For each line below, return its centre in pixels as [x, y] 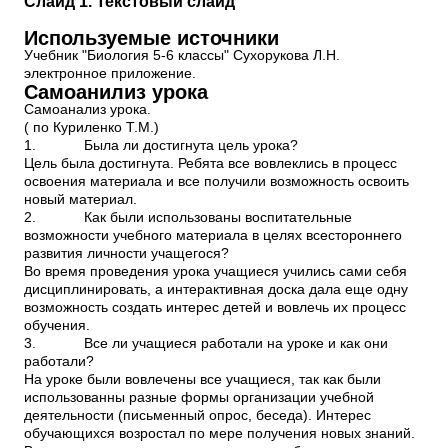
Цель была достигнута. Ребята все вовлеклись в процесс [210, 163]
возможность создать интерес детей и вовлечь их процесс [215, 307]
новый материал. [80, 199]
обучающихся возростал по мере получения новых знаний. [219, 433]
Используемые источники [151, 38]
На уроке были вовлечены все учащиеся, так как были [202, 379]
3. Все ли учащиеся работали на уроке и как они [206, 343]
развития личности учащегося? [126, 253]
